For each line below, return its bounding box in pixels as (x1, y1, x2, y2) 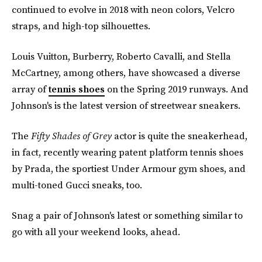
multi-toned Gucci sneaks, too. (12, 178, 142, 192)
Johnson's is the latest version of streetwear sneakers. (12, 99, 240, 112)
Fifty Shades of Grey (31, 129, 114, 143)
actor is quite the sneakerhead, (114, 129, 247, 143)
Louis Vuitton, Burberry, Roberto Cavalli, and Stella (12, 50, 231, 63)
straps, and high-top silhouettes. (12, 19, 150, 33)
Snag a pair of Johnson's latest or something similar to (12, 209, 243, 222)
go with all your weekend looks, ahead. (12, 225, 180, 239)
